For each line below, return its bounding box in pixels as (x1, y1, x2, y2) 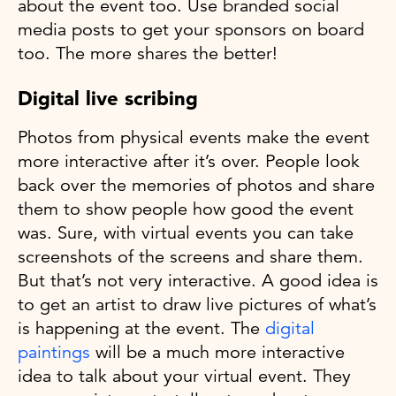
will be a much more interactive (90, 341, 345, 364)
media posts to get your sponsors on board (18, 19, 364, 42)
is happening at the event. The (18, 317, 265, 340)
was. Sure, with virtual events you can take (18, 222, 354, 245)
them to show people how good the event (18, 198, 354, 221)
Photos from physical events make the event (18, 126, 369, 149)
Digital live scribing (18, 86, 198, 111)
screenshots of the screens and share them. (18, 246, 363, 269)
